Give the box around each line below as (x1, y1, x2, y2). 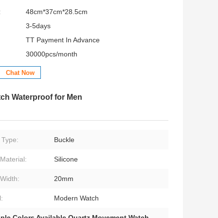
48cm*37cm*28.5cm (26, 8, 88, 16)
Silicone (54, 155, 78, 163)
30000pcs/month (26, 50, 77, 58)
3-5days (26, 22, 51, 30)
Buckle (54, 136, 74, 144)
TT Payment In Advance (26, 36, 100, 44)
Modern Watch (54, 194, 99, 202)
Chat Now (6, 69, 35, 77)
